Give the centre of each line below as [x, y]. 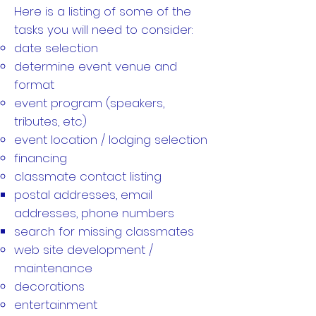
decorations [49, 286]
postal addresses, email [83, 195]
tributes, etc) [50, 121]
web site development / [84, 250]
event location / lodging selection [111, 140]
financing [41, 158]
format [34, 85]
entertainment [56, 305]
